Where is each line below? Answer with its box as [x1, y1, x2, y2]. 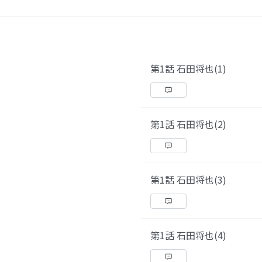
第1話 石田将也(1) [150, 61, 226, 75]
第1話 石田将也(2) [150, 117, 226, 131]
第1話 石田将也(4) [150, 228, 226, 242]
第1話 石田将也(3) [150, 173, 226, 187]
